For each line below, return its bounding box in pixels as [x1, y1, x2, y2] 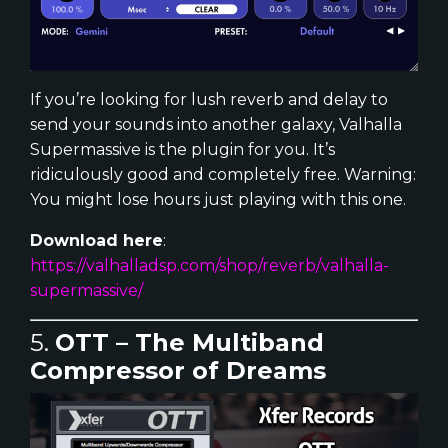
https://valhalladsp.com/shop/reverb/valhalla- [30, 255, 389, 275]
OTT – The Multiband [55, 327, 324, 357]
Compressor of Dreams [30, 355, 326, 385]
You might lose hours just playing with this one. [30, 189, 406, 209]
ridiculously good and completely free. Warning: [30, 164, 416, 184]
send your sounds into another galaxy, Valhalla [30, 114, 402, 134]
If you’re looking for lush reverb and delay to [30, 89, 388, 109]
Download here [30, 230, 163, 250]
